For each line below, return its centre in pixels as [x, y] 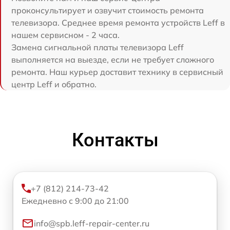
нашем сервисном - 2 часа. [65, 35]
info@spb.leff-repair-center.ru [92, 223]
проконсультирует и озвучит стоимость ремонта [108, 10]
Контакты [115, 140]
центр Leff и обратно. [54, 84]
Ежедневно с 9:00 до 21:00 [75, 200]
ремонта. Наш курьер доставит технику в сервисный [117, 72]
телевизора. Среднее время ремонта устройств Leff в [118, 22]
